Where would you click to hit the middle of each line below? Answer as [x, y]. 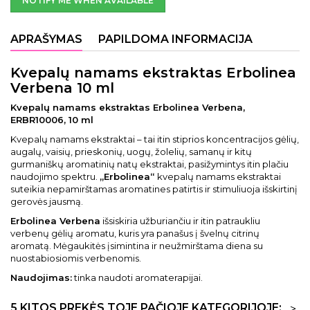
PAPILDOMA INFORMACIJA [175, 39]
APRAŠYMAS [46, 39]
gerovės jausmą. [47, 201]
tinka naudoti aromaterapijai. [137, 277]
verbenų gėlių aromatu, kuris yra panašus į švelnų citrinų [135, 233]
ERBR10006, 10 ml [52, 120]
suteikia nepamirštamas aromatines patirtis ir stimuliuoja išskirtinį [154, 189]
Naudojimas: [41, 277]
